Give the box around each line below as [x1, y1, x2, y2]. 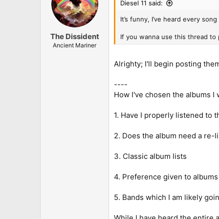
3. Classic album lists [114, 151, 187, 161]
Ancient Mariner [53, 41, 96, 49]
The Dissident [50, 31, 99, 41]
